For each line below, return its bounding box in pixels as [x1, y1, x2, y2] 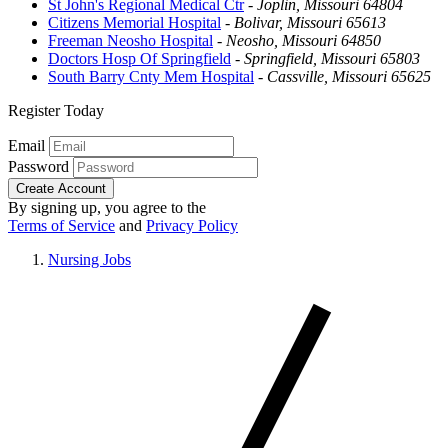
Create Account [16, 180, 106, 196]
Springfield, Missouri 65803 [244, 49, 420, 67]
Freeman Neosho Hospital [48, 31, 213, 49]
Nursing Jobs [48, 250, 131, 268]
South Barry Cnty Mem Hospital [48, 67, 254, 85]
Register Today [8, 101, 104, 119]
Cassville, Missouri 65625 [267, 67, 431, 85]
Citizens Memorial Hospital [48, 13, 221, 31]
